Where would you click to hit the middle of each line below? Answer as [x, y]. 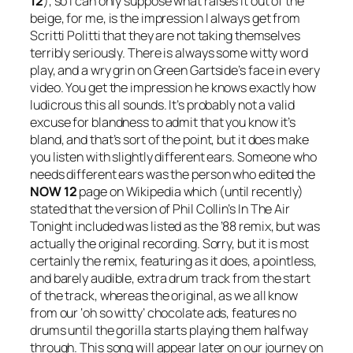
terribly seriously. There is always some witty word [169, 52]
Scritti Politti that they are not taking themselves [165, 35]
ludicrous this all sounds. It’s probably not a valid [162, 104]
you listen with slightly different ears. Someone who [173, 156]
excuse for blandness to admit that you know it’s [163, 122]
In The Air [264, 208]
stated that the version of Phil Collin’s [134, 208]
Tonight [52, 226]
